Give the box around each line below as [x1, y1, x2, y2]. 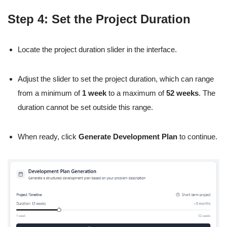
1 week [82, 88, 106, 97]
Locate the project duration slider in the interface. [18, 45, 177, 54]
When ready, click [18, 132, 79, 141]
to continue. [177, 132, 217, 141]
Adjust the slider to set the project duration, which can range [18, 74, 214, 83]
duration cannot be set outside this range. [18, 102, 153, 111]
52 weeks [166, 88, 199, 97]
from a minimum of [18, 88, 82, 97]
